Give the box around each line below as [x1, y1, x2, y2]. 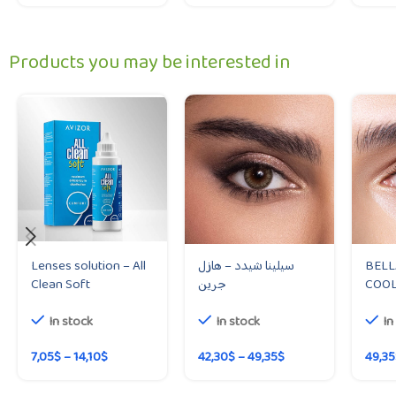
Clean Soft [31, 273, 90, 296]
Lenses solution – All [31, 255, 146, 278]
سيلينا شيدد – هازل [198, 255, 295, 278]
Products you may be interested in [9, 46, 290, 80]
